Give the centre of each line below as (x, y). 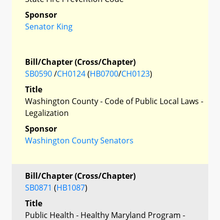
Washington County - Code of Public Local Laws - (114, 101)
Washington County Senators (79, 140)
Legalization (47, 113)
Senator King (49, 26)
